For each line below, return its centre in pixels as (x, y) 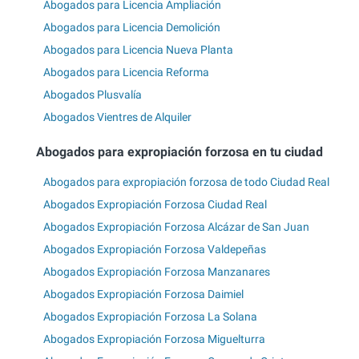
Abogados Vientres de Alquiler (117, 117)
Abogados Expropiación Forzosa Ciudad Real (155, 204)
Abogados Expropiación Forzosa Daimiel (143, 294)
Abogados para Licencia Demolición (132, 27)
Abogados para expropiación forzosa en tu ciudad (179, 152)
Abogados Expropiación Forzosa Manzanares (157, 271)
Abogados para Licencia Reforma (126, 72)
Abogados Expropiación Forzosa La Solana (150, 316)
